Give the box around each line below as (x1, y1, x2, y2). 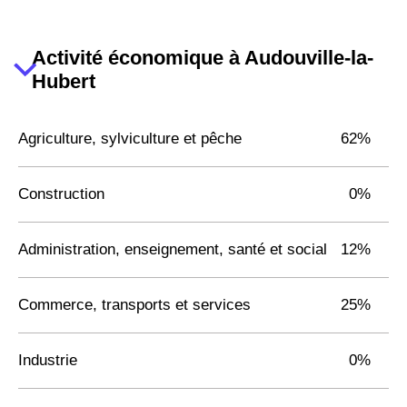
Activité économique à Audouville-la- (31, 45, 373, 69)
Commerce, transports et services (18, 295, 251, 313)
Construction (18, 184, 104, 203)
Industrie (18, 351, 77, 369)
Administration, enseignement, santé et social (18, 240, 327, 258)
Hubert (31, 69, 95, 93)
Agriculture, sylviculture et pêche (18, 129, 242, 147)
